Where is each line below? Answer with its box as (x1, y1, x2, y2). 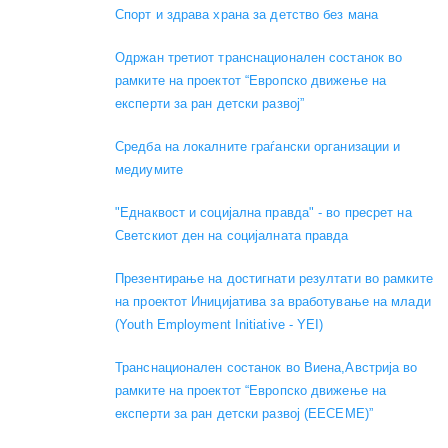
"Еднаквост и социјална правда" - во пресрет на (115, 204, 412, 220)
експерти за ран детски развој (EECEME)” (115, 405, 373, 421)
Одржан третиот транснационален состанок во (115, 49, 403, 65)
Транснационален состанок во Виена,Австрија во (115, 359, 418, 375)
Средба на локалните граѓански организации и (115, 138, 401, 154)
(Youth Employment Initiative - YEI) (115, 316, 324, 332)
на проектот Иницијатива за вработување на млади (115, 293, 431, 309)
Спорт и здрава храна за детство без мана (115, 6, 378, 22)
